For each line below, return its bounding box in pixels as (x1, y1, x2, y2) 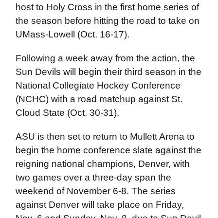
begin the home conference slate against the (15, 145, 201, 155)
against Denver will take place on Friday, (15, 200, 184, 210)
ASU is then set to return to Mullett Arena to (15, 131, 195, 142)
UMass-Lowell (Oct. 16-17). (15, 29, 132, 39)
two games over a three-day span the (15, 172, 171, 182)
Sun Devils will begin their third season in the (15, 67, 201, 77)
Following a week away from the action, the (15, 53, 195, 63)
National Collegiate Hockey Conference (15, 80, 181, 91)
